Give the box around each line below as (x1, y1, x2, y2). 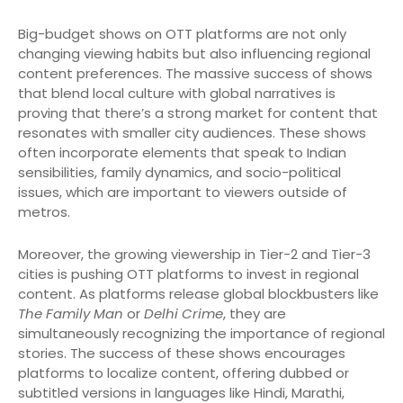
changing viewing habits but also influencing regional (18, 44, 371, 64)
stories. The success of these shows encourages (18, 344, 345, 363)
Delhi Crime (144, 304, 223, 324)
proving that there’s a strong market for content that (18, 103, 378, 123)
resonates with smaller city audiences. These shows (18, 123, 366, 143)
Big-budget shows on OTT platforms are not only (18, 24, 346, 44)
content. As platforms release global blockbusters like (18, 284, 379, 304)
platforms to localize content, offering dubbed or (18, 363, 349, 383)
